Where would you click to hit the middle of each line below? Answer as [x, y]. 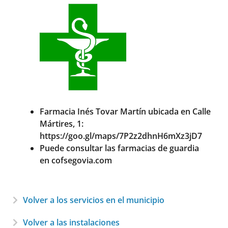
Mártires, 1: [62, 123]
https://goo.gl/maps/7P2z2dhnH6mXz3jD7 [121, 136]
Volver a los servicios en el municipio [94, 200]
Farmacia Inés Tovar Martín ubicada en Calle [125, 111]
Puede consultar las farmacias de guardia [119, 148]
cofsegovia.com [82, 160]
